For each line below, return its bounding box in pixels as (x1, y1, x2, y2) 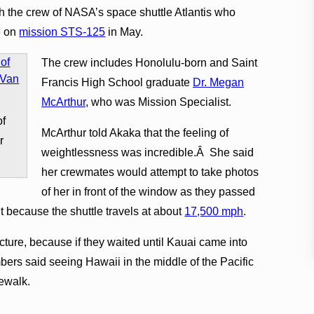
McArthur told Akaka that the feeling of (41, 126, 228, 139)
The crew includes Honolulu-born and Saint (41, 56, 257, 69)
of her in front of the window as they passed (41, 185, 255, 198)
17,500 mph (184, 205, 244, 217)
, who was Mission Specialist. (85, 95, 231, 108)
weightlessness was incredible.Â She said (41, 146, 254, 158)
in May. (105, 25, 144, 38)
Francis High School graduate (41, 76, 193, 88)
